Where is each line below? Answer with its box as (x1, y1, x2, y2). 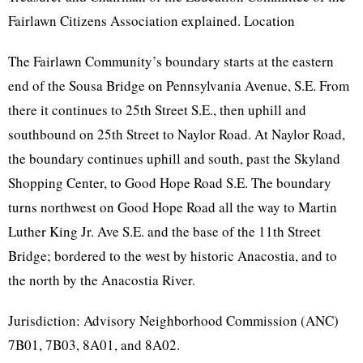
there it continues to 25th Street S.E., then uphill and (8, 100, 306, 119)
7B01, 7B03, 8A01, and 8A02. (8, 335, 180, 354)
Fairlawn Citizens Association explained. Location (8, 11, 295, 30)
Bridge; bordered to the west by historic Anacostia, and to (8, 246, 337, 265)
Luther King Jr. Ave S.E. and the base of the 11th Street (8, 222, 321, 241)
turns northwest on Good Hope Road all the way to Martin (8, 198, 337, 216)
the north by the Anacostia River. (8, 271, 195, 289)
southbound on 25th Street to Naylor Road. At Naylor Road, (8, 125, 345, 143)
